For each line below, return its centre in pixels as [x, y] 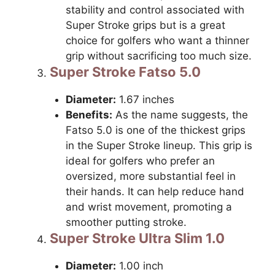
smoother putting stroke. [126, 222]
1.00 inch [139, 265]
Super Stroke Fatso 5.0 [125, 72]
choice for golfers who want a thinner [157, 40]
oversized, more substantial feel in [150, 176]
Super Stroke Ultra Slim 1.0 [137, 238]
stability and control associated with [155, 10]
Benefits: [89, 114]
